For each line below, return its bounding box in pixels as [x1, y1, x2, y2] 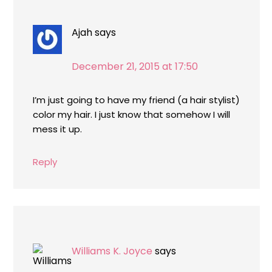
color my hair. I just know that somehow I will [33, 108, 230, 121]
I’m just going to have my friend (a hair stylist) [33, 93, 240, 106]
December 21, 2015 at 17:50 [72, 59, 198, 73]
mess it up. [33, 123, 82, 135]
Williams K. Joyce [72, 244, 152, 258]
